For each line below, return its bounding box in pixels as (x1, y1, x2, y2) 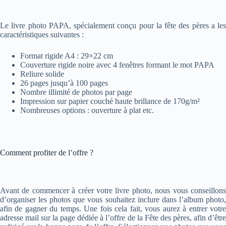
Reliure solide (20, 69, 64, 78)
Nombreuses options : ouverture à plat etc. (20, 105, 154, 115)
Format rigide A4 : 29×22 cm (20, 51, 113, 60)
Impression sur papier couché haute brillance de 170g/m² (20, 96, 200, 105)
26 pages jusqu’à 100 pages (20, 78, 108, 87)
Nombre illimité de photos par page (20, 87, 132, 96)
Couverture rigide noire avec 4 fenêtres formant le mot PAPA (20, 60, 214, 69)
